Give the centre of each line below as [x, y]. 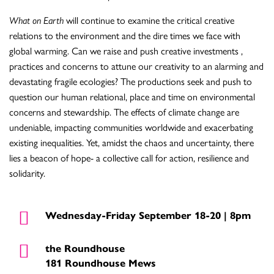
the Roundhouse [85, 247]
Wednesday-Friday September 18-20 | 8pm [148, 214]
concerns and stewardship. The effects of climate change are [124, 112]
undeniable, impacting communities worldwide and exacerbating [131, 127]
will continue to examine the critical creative [149, 20]
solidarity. [27, 173]
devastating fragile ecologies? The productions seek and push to [131, 81]
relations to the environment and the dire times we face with [125, 35]
